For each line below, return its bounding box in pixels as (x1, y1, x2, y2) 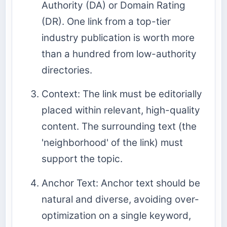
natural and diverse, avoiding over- (42, 193, 199, 205)
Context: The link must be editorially (42, 88, 202, 100)
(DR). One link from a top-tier (42, 16, 171, 28)
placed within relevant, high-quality (42, 104, 200, 117)
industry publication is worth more (42, 32, 195, 44)
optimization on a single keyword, (42, 209, 191, 221)
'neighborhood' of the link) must (42, 137, 183, 149)
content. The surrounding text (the (42, 121, 197, 133)
